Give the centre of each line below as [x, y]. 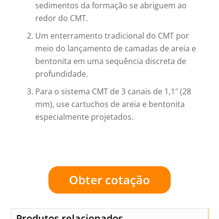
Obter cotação [109, 180]
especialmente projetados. [85, 117]
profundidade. [62, 74]
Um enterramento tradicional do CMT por [112, 36]
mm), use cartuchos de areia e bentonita [110, 104]
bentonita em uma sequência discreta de [111, 61]
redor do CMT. [62, 18]
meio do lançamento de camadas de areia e [116, 48]
